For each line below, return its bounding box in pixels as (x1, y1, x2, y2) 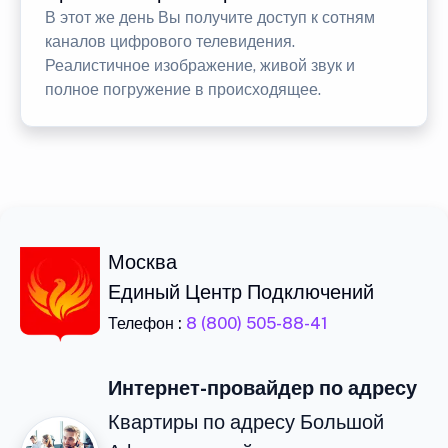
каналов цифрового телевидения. (45, 32, 295, 52)
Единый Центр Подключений (108, 280, 374, 305)
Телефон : (108, 314, 186, 334)
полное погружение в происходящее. (45, 80, 321, 100)
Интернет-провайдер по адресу (108, 376, 417, 401)
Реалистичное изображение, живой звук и (45, 56, 355, 76)
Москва (108, 250, 177, 275)
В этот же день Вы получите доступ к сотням (45, 8, 375, 28)
